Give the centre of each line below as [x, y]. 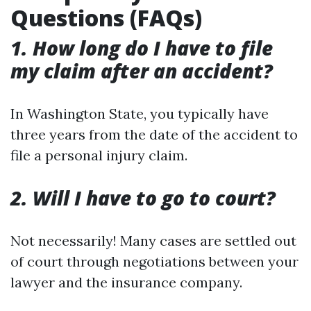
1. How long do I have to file [142, 48]
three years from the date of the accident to [154, 134]
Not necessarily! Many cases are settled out [153, 241]
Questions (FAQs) [106, 18]
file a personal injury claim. [99, 155]
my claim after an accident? [142, 71]
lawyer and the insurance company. [126, 282]
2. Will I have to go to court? [143, 198]
